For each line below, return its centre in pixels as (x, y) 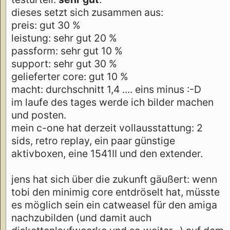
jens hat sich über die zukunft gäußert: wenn (114, 179)
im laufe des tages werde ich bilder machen (112, 102)
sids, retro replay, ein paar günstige (93, 140)
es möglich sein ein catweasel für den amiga (114, 205)
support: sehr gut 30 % (64, 63)
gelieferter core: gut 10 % (70, 76)
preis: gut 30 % (46, 25)
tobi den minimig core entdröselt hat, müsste (116, 192)
